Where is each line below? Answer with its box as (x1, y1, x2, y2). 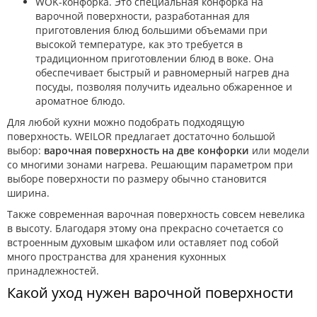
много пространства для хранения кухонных (7, 249, 226, 263)
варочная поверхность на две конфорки (44, 143, 249, 157)
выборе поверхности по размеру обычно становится (7, 171, 267, 185)
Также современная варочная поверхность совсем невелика (7, 207, 305, 221)
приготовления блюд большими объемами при (35, 23, 267, 37)
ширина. (7, 185, 50, 200)
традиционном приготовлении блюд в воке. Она (35, 51, 274, 65)
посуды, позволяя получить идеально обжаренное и (35, 79, 292, 93)
